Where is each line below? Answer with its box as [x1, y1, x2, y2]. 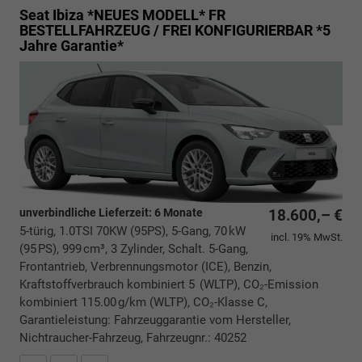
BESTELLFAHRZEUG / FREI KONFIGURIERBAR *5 [19, 22, 330, 40]
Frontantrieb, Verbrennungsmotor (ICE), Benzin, [19, 259, 271, 275]
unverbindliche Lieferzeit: [19, 206, 154, 220]
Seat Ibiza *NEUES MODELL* [19, 6, 205, 24]
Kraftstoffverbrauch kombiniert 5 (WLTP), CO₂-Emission [19, 277, 318, 293]
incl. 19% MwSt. [271, 231, 343, 244]
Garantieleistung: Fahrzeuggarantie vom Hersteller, [19, 313, 291, 328]
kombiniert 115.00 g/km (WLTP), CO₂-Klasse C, [19, 295, 267, 310]
